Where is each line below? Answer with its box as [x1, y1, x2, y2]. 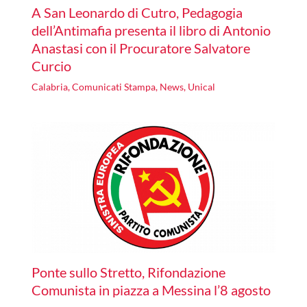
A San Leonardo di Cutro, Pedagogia [31, 3, 243, 21]
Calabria [31, 80, 68, 93]
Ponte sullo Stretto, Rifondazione [31, 263, 225, 280]
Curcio [31, 57, 71, 74]
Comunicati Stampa [71, 80, 156, 93]
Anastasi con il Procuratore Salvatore [31, 39, 250, 56]
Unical [187, 80, 215, 93]
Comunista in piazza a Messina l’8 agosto [31, 281, 271, 298]
